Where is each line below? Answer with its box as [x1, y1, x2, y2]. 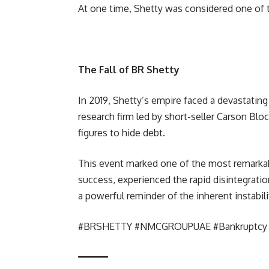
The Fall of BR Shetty [78, 63, 180, 76]
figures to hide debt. [78, 126, 165, 139]
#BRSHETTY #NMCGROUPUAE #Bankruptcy [78, 220, 267, 232]
